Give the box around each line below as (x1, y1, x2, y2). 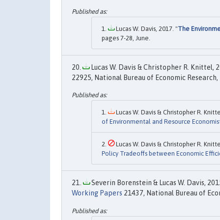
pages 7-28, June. (102, 34, 150, 42)
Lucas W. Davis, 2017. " (114, 25, 178, 33)
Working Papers (72, 189, 122, 197)
